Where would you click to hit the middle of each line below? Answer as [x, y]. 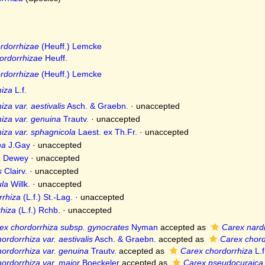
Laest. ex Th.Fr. [106, 132]
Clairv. [14, 171]
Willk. [19, 184]
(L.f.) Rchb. [38, 210]
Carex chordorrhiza [216, 251]
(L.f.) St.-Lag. [46, 197]
